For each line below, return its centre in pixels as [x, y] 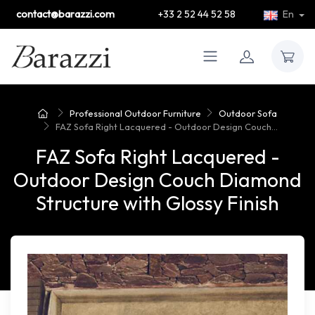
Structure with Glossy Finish [157, 202]
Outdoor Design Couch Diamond [157, 179]
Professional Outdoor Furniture [135, 113]
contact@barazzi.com [65, 14]
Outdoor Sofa [248, 113]
